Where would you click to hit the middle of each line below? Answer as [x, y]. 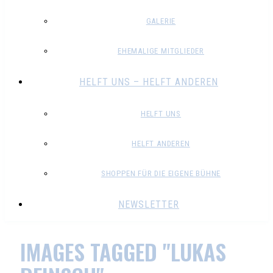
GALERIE [161, 21]
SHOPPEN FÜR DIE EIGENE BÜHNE [161, 173]
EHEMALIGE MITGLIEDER [161, 51]
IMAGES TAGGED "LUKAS [123, 251]
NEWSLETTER [149, 204]
